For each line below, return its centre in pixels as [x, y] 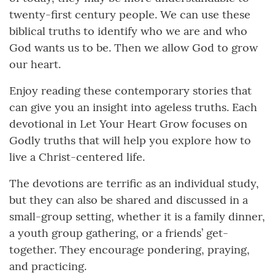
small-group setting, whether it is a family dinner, [137, 217]
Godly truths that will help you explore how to [130, 141]
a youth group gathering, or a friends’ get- [119, 233]
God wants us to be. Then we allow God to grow [134, 48]
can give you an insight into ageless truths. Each [133, 107]
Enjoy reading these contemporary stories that [130, 91]
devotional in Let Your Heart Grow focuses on [128, 124]
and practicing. [48, 266]
